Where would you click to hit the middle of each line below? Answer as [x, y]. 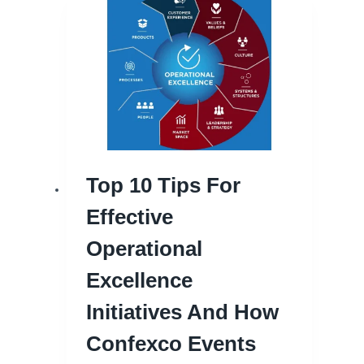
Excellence [139, 281]
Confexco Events [171, 344]
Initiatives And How [182, 312]
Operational [144, 249]
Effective [130, 217]
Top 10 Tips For [163, 186]
